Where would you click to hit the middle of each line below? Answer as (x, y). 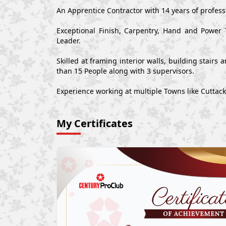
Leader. (69, 41)
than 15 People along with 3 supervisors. (125, 71)
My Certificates (95, 124)
